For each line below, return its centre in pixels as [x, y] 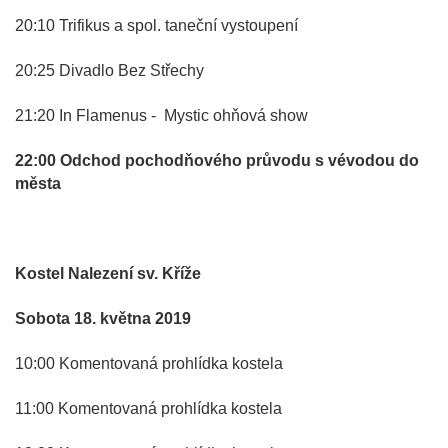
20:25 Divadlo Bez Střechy [109, 70]
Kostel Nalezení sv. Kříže [108, 273]
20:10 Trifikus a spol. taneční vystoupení [156, 25]
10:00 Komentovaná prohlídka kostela [149, 363]
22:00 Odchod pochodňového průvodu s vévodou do [217, 160]
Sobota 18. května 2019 [103, 318]
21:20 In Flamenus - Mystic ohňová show [161, 115]
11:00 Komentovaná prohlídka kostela [148, 408]
